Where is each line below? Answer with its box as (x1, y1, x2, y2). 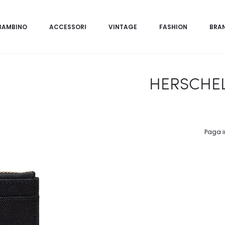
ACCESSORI (49, 22, 86, 31)
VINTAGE (108, 22, 137, 31)
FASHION (159, 22, 187, 31)
